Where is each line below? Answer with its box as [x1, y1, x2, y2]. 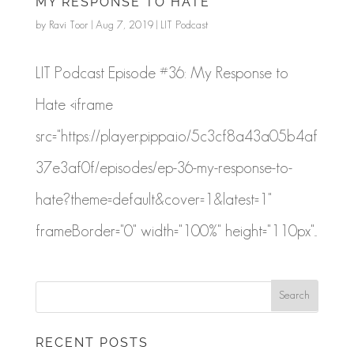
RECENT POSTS [35, 335, 149, 351]
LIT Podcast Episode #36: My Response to [35, 63, 288, 81]
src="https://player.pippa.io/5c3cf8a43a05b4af [35, 126, 318, 145]
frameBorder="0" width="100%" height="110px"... [35, 221, 317, 239]
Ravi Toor [48, 17, 88, 31]
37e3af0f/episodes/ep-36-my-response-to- [35, 158, 292, 176]
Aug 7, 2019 [95, 17, 153, 31]
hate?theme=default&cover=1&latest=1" [35, 190, 272, 208]
